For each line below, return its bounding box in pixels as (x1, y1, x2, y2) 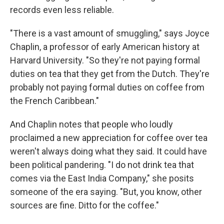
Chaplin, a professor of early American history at (10, 41, 199, 52)
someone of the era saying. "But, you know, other (10, 186, 202, 197)
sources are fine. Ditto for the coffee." (10, 199, 159, 210)
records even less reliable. (10, 4, 114, 15)
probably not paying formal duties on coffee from (10, 81, 204, 92)
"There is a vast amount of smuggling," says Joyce (10, 27, 209, 38)
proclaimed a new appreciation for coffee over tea (10, 132, 207, 143)
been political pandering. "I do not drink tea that (10, 159, 194, 170)
